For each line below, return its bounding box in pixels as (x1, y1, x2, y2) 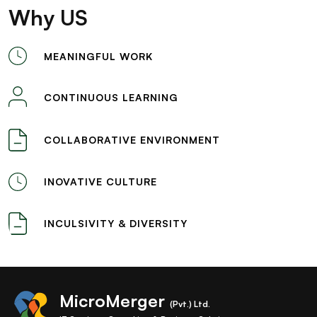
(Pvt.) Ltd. (168, 298, 210, 309)
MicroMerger (59, 289, 165, 311)
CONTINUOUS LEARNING (44, 91, 178, 103)
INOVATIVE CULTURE (44, 175, 157, 188)
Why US (8, 4, 88, 31)
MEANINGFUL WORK (44, 50, 153, 62)
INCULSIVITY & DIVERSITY (44, 217, 188, 230)
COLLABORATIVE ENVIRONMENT (44, 134, 220, 146)
